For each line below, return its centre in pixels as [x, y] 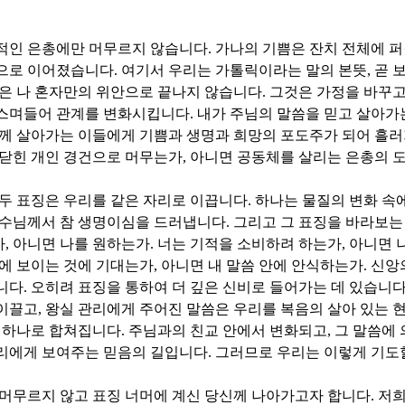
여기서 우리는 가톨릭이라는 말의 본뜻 [244, 71]
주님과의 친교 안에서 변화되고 [228, 331]
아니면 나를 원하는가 [81, 244]
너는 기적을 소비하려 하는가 [250, 244]
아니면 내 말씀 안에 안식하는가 [262, 266]
